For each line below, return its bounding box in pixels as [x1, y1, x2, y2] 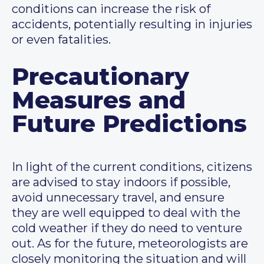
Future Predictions [12, 109, 247, 138]
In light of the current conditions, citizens [12, 160, 252, 174]
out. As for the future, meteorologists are [12, 236, 248, 251]
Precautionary [12, 62, 189, 91]
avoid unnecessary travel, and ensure [12, 190, 225, 205]
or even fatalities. [12, 32, 111, 47]
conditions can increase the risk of [12, 2, 210, 16]
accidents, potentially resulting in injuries [12, 17, 252, 32]
